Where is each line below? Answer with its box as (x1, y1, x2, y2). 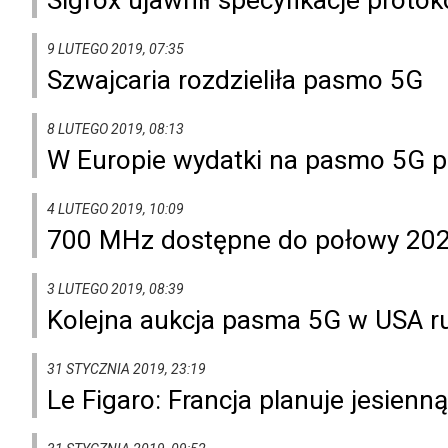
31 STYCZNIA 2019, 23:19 (47, 360, 206, 377)
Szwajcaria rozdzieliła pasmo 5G (47, 64, 423, 95)
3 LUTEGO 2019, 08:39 (47, 280, 184, 297)
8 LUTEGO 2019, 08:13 (47, 120, 184, 137)
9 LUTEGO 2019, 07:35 (47, 40, 184, 57)
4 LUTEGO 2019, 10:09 (47, 200, 184, 217)
